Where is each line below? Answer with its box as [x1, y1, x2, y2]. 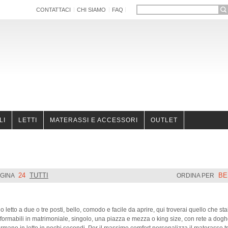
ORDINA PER [177, 172, 215, 180]
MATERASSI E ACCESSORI [50, 117, 138, 124]
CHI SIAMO [77, 7, 106, 13]
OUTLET [151, 117, 178, 124]
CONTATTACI [36, 7, 71, 13]
